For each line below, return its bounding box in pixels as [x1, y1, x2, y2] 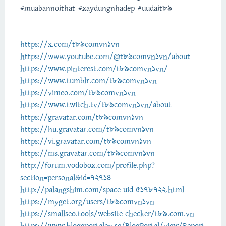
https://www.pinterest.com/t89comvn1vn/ [20, 63, 168, 75]
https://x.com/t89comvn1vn [20, 39, 120, 50]
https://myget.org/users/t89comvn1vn [20, 196, 154, 208]
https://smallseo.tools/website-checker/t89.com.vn [20, 208, 194, 220]
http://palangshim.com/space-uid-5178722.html [20, 184, 184, 196]
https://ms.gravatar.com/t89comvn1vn [20, 148, 155, 159]
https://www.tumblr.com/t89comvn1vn [20, 75, 157, 87]
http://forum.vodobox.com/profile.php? [20, 160, 155, 172]
